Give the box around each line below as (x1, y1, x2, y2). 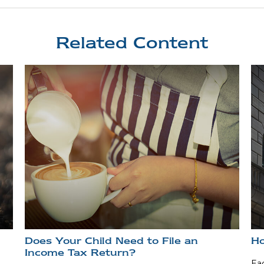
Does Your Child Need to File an (25, 235, 199, 246)
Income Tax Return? (25, 246, 136, 258)
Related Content (56, 32, 208, 54)
